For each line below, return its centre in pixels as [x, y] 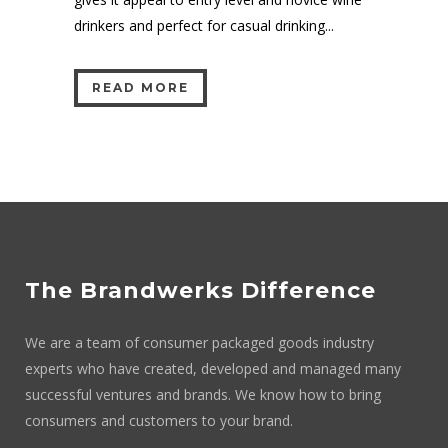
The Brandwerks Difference [200, 290]
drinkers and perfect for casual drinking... [204, 25]
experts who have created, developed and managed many [213, 368]
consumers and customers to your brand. [159, 420]
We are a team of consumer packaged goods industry [199, 342]
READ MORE [140, 87]
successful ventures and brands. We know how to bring [203, 394]
